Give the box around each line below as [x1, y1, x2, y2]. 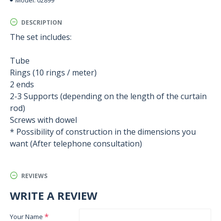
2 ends [10, 79, 34, 90]
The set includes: [10, 32, 72, 42]
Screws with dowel [10, 114, 77, 125]
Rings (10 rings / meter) [10, 67, 97, 78]
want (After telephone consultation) [10, 138, 142, 149]
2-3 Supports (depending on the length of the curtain [10, 91, 207, 102]
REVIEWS [21, 171, 47, 180]
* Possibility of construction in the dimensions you [10, 126, 196, 137]
